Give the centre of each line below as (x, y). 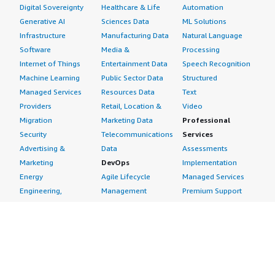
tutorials (197, 261)
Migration (36, 120)
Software (35, 49)
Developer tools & (214, 247)
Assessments (205, 148)
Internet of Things (50, 64)
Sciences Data (125, 21)
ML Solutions (205, 21)
